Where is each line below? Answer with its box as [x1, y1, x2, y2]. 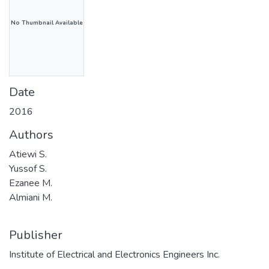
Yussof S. [9, 162, 47, 175]
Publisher [9, 226, 62, 243]
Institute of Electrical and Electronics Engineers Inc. [9, 247, 220, 261]
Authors [9, 126, 53, 143]
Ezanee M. [9, 176, 52, 190]
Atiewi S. [9, 147, 47, 161]
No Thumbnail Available [10, 19, 83, 27]
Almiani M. [9, 190, 52, 204]
